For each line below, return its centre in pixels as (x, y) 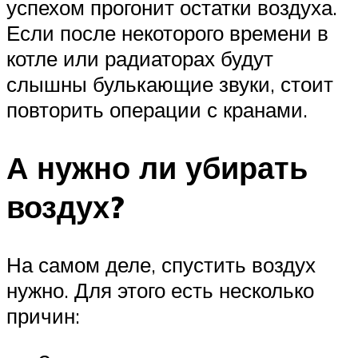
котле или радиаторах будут (140, 59)
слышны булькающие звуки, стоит (170, 84)
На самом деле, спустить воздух (161, 264)
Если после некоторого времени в (167, 33)
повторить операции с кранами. (157, 110)
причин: (43, 315)
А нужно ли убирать (157, 168)
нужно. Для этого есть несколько (160, 290)
